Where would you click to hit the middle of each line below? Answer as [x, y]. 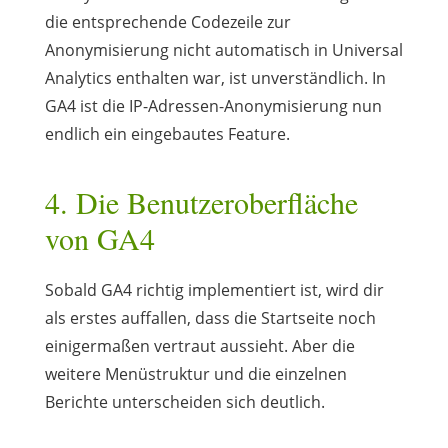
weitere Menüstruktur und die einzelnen [195, 373]
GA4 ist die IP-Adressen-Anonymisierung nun [213, 105]
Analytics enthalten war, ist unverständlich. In [215, 77]
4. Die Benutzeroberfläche [201, 201]
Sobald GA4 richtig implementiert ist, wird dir [214, 289]
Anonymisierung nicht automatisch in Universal [223, 49]
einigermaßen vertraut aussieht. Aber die [199, 345]
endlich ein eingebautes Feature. [167, 133]
